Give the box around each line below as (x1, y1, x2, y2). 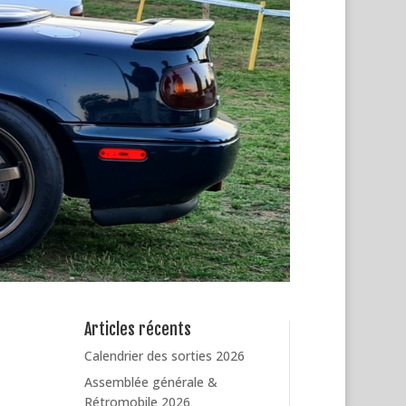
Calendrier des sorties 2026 (84, 347, 246, 365)
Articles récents (84, 319, 192, 340)
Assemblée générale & (84, 373, 218, 391)
